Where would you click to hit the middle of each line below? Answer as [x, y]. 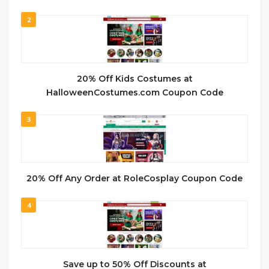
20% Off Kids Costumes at [134, 78]
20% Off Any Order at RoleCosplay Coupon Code [134, 178]
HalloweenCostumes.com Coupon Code [134, 92]
